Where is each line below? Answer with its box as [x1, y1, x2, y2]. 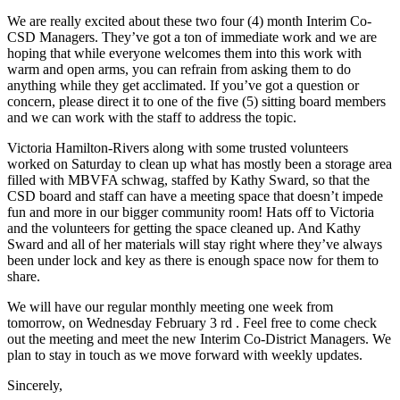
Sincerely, [7, 377, 62, 393]
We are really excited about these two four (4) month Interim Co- [7, 12, 371, 29]
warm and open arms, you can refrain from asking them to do [7, 61, 351, 77]
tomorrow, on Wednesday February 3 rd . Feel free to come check [7, 314, 377, 330]
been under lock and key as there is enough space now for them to [7, 252, 379, 268]
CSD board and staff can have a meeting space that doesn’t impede [7, 187, 383, 204]
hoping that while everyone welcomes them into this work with [7, 45, 362, 61]
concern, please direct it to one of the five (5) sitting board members [7, 93, 386, 109]
